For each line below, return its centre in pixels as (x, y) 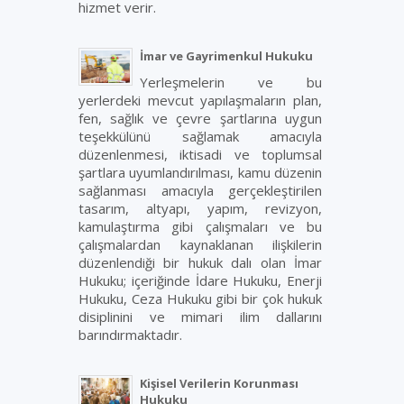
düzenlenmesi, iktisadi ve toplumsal (200, 154)
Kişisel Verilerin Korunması (219, 383)
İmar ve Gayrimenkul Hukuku (226, 56)
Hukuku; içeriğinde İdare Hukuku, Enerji (200, 280)
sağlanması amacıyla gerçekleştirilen (200, 190)
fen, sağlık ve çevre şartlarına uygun (200, 118)
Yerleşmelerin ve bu (231, 82)
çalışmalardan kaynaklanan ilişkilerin (200, 244)
